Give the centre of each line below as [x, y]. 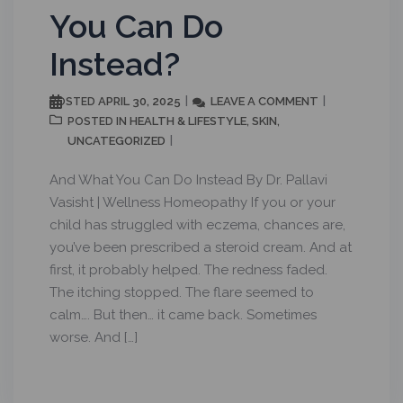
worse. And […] [94, 337]
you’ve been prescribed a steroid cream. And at [201, 247]
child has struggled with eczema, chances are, [197, 224]
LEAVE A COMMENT [264, 101]
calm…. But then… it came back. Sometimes [183, 314]
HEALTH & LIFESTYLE [188, 121]
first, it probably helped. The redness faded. [188, 269]
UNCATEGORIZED [116, 140]
